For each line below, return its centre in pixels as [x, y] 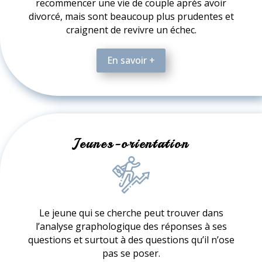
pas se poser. [131, 254]
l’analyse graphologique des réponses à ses [131, 227]
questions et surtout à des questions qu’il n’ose [131, 240]
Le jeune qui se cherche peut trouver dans [131, 213]
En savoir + [131, 61]
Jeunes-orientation [131, 144]
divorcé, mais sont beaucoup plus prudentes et [131, 17]
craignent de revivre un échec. [131, 30]
